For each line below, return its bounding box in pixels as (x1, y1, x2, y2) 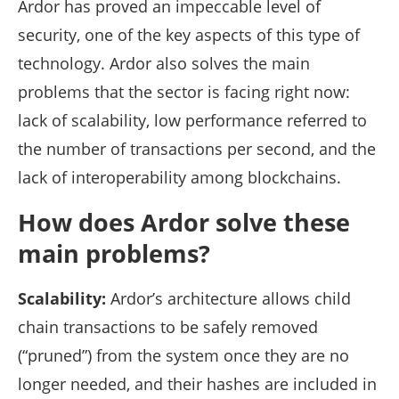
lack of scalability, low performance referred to (18, 110, 367, 132)
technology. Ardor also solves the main (18, 53, 310, 75)
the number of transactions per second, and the (18, 138, 376, 160)
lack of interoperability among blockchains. (18, 167, 341, 189)
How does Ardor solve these (18, 206, 350, 240)
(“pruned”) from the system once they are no (18, 345, 349, 367)
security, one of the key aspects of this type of (18, 24, 360, 46)
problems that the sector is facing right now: (18, 81, 350, 103)
